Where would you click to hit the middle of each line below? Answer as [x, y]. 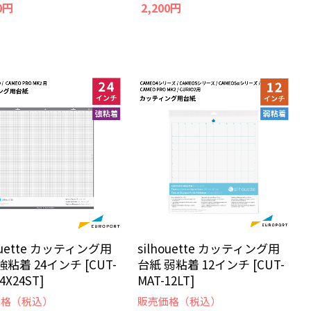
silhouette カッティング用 [209, 248]
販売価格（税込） [179, 301]
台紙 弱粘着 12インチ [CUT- [211, 264]
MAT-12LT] [166, 280]
